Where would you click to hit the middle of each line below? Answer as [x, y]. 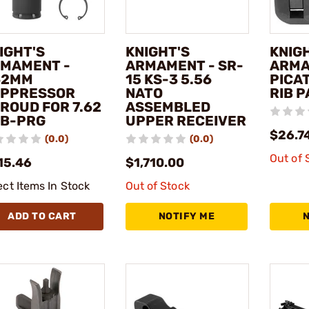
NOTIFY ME [186, 217]
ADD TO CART [42, 217]
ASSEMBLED [168, 107]
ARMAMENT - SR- [184, 66]
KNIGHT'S [157, 52]
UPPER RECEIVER [186, 121]
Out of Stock [157, 186]
